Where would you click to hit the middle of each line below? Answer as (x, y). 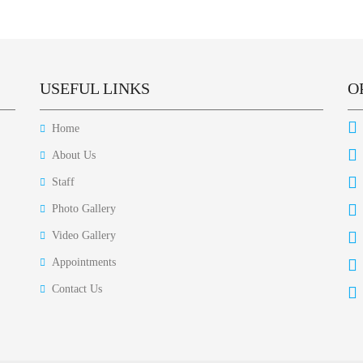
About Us (74, 155)
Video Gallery (84, 235)
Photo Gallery (84, 209)
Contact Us (77, 289)
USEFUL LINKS (95, 88)
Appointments (84, 262)
